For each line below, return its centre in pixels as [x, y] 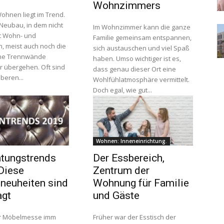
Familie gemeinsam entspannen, [142, 37]
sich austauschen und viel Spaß [141, 48]
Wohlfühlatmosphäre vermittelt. [141, 79]
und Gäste [116, 195]
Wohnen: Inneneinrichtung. [131, 141]
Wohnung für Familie [141, 183]
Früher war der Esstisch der [134, 217]
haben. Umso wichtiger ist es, [137, 58]
